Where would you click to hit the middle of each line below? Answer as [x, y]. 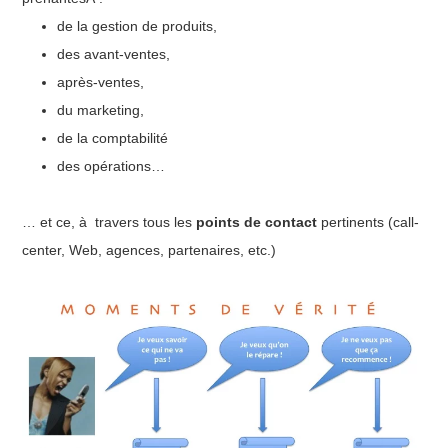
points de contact [257, 221]
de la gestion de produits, [137, 25]
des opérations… [111, 165]
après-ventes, [101, 81]
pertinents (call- [368, 221]
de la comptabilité [113, 137]
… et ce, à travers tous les [109, 221]
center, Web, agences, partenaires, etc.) [149, 249]
